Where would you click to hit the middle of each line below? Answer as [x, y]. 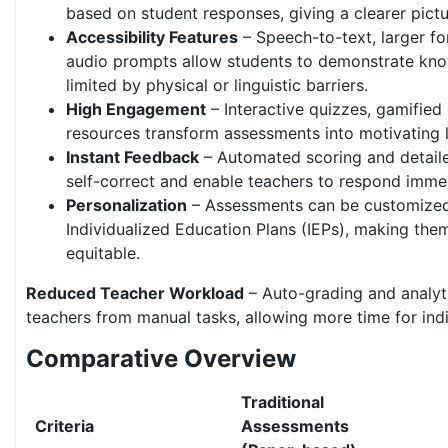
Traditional [282, 402]
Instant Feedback [132, 157]
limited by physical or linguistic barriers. [217, 85]
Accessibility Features [152, 37]
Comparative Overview [161, 359]
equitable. [103, 253]
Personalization [126, 205]
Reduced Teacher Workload [135, 293]
